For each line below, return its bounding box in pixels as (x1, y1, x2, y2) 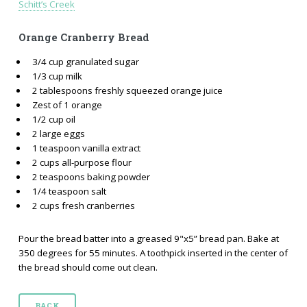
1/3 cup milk (32, 70, 82, 83)
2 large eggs (32, 127, 85, 140)
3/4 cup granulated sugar (32, 56, 139, 69)
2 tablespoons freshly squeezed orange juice (32, 84, 223, 97)
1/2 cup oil (32, 113, 75, 126)
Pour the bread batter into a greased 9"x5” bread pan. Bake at (18, 232, 279, 245)
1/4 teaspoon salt (32, 185, 106, 198)
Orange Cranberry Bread (18, 30, 149, 44)
